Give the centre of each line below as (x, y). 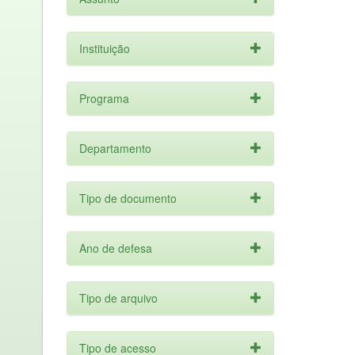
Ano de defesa (115, 248)
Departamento (115, 148)
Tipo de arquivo (118, 298)
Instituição (104, 48)
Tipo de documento (128, 198)
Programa (104, 98)
